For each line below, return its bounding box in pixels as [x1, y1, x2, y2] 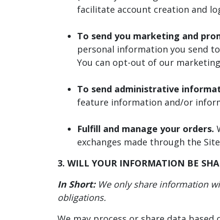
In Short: [57, 178, 95, 190]
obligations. [57, 191, 106, 203]
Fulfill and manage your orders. [77, 122, 214, 135]
